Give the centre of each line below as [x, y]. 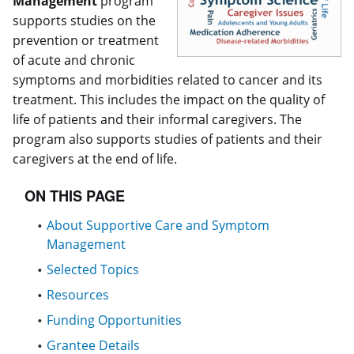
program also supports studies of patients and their [168, 139]
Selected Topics [93, 270]
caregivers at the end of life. [95, 158]
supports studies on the [84, 20]
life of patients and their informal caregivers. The [157, 119]
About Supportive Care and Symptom [158, 226]
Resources [78, 295]
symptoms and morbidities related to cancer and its [168, 79]
